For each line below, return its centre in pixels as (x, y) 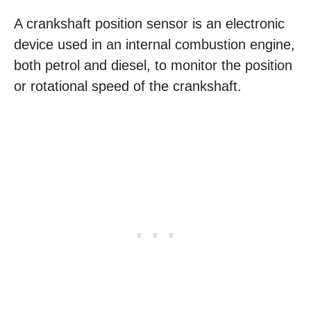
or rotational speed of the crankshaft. (128, 86)
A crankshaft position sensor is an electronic (149, 24)
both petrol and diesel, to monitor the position (153, 65)
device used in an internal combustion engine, (154, 44)
